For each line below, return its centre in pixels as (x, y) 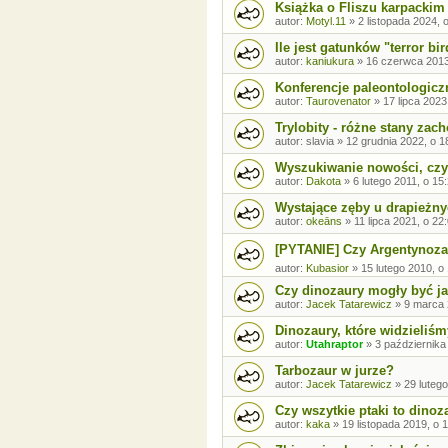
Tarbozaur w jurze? (334, 370)
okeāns (324, 220)
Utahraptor (334, 343)
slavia (320, 140)
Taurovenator (338, 100)
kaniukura (330, 60)
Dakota (323, 180)
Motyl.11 (326, 20)
